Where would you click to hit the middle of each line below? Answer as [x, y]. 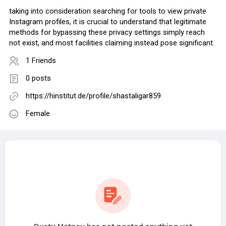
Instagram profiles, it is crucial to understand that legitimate [108, 22]
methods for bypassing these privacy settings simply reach [107, 33]
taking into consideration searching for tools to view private [108, 11]
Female [38, 114]
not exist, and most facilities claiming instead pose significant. [112, 43]
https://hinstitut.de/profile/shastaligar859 [93, 96]
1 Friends [41, 61]
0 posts [38, 78]
